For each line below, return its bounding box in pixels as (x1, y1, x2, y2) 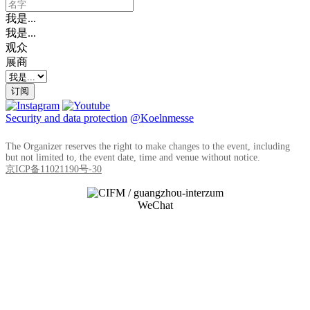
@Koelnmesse (130, 111, 194, 124)
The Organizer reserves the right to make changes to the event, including (6, 140, 290, 152)
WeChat (137, 199, 173, 211)
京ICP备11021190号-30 (6, 163, 102, 174)
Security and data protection (6, 111, 127, 124)
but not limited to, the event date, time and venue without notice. (6, 152, 260, 163)
